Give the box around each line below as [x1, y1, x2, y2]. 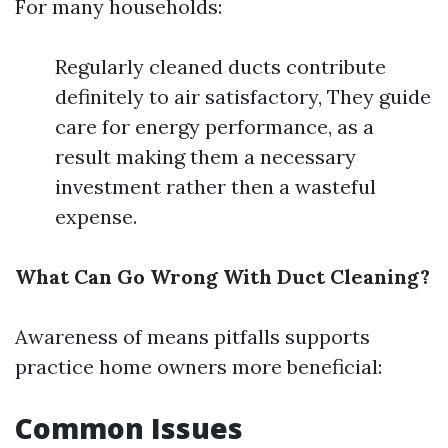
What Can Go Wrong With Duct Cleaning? [15, 264, 430, 289]
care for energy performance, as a [55, 114, 374, 139]
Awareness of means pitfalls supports [15, 324, 370, 349]
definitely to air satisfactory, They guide [55, 84, 431, 109]
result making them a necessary [55, 144, 356, 169]
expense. [55, 204, 137, 229]
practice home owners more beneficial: [15, 354, 382, 379]
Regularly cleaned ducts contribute [55, 54, 386, 79]
